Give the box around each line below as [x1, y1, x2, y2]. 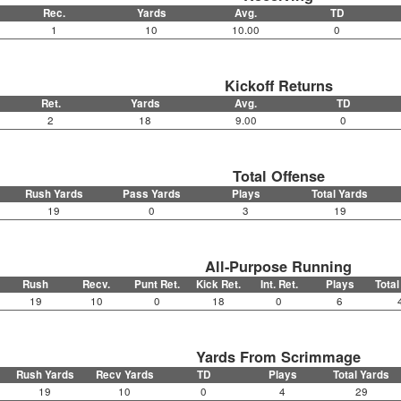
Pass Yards [122, 186, 181, 202]
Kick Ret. [195, 277, 241, 293]
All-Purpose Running [205, 256, 353, 277]
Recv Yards [95, 367, 154, 383]
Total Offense [232, 166, 325, 187]
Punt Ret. [134, 277, 181, 293]
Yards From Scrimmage [196, 346, 362, 368]
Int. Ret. [260, 277, 298, 293]
